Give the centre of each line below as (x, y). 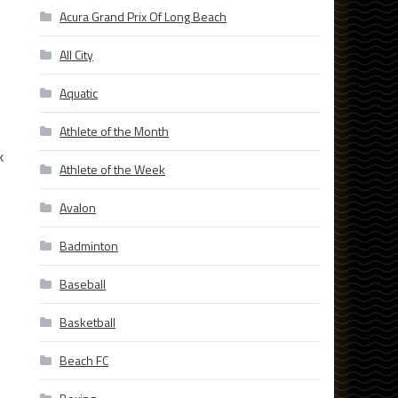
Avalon (78, 208)
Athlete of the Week (113, 170)
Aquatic (79, 93)
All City (77, 55)
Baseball (83, 284)
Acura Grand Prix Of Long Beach (143, 17)
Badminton (89, 246)
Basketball (88, 322)
